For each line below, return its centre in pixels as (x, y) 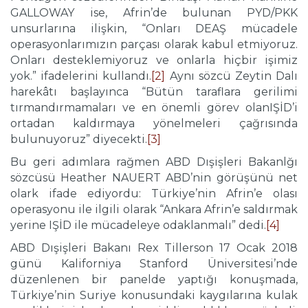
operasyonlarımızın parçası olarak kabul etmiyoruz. (154, 45)
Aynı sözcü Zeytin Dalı (232, 76)
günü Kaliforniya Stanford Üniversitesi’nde (154, 264)
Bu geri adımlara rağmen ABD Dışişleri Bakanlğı (154, 162)
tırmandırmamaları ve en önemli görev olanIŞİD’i (154, 108)
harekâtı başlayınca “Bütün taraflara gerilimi (154, 92)
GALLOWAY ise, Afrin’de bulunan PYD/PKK (154, 13)
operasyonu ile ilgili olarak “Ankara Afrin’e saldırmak (154, 210)
